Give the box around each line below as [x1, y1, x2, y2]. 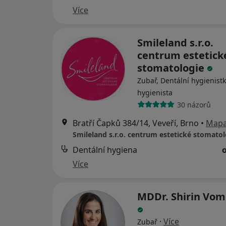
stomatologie [137, 61, 207, 75]
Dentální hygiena [73, 144, 137, 155]
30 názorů [177, 99, 211, 109]
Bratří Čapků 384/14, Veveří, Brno [73, 118, 199, 129]
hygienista [137, 88, 173, 97]
